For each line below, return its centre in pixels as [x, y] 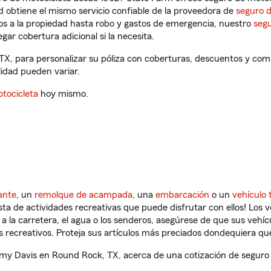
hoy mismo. [63, 94]
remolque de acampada [83, 195]
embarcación [182, 195]
